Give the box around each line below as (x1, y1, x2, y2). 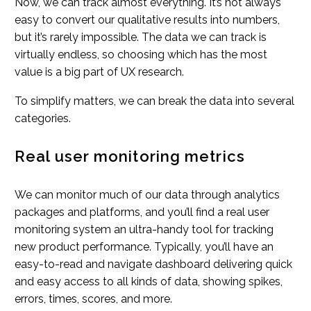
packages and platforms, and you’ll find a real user (15, 205, 269, 219)
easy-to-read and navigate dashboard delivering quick (15, 258, 292, 271)
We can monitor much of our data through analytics (15, 188, 280, 202)
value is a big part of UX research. (15, 65, 184, 78)
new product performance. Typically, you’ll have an (15, 240, 274, 254)
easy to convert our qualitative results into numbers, (15, 12, 280, 26)
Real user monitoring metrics (15, 147, 245, 166)
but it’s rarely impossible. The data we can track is (15, 30, 267, 44)
